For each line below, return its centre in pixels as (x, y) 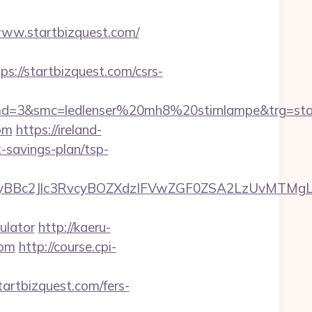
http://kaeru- (74, 227)
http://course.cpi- (67, 247)
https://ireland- (58, 130)
